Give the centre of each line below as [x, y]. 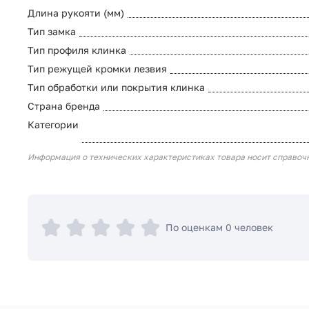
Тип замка [52, 32]
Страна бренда [64, 106]
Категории [53, 125]
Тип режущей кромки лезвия [97, 69]
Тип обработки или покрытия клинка [116, 88]
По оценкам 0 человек [219, 228]
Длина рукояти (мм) [76, 13]
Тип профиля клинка [77, 50]
